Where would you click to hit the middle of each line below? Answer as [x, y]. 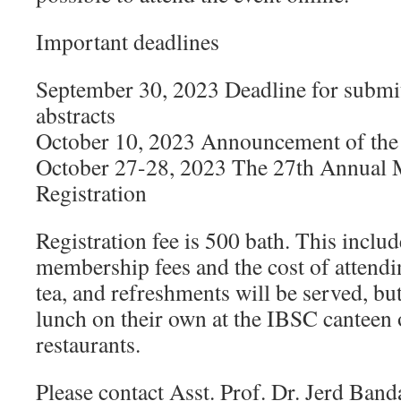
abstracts [76, 115]
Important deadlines [128, 41]
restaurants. [88, 344]
